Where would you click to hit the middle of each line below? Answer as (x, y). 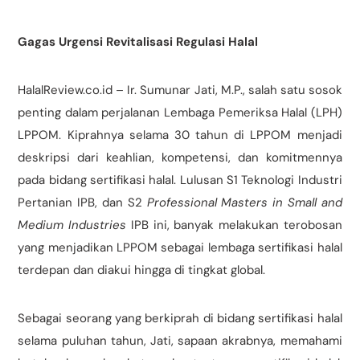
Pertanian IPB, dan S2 (82, 203)
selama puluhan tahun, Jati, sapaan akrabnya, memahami (180, 341)
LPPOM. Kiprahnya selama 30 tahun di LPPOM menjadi (180, 135)
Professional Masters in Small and (244, 203)
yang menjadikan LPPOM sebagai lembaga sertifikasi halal (180, 248)
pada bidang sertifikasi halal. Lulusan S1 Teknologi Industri (180, 180)
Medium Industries (72, 225)
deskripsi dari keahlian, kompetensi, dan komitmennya (180, 158)
